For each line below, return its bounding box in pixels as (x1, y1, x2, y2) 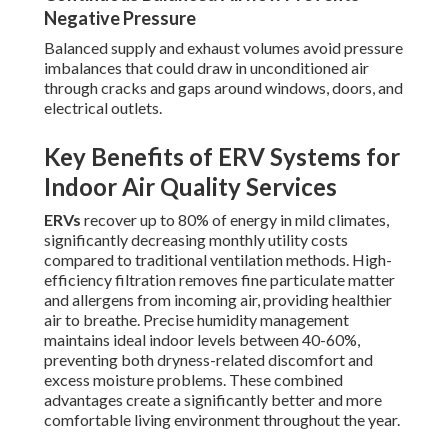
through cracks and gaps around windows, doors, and (44, 78, 403, 98)
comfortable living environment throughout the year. (44, 410, 400, 430)
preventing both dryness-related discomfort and (44, 350, 373, 370)
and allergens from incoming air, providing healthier (44, 290, 392, 310)
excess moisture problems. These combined (44, 370, 343, 390)
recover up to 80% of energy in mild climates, (81, 210, 389, 230)
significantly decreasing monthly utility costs (44, 230, 348, 250)
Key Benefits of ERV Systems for (44, 142, 400, 172)
